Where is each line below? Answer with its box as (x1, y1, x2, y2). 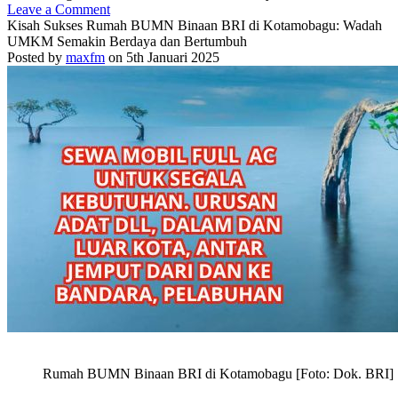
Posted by (7, 50, 66, 65)
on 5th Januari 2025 (105, 50, 219, 65)
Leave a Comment (7, 2, 110, 17)
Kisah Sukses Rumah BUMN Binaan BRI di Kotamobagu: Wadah (7, 18, 382, 33)
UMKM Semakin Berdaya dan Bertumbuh (7, 34, 247, 49)
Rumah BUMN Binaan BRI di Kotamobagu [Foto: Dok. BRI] (43, 366, 394, 381)
